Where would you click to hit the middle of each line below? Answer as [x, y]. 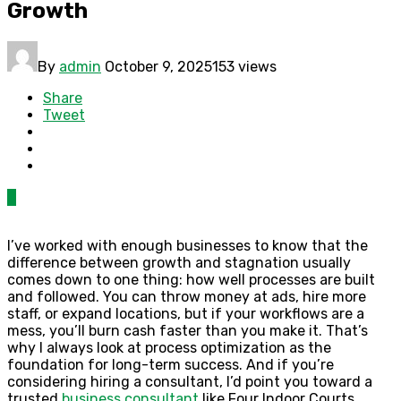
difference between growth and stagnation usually [179, 262]
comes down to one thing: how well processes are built [191, 279]
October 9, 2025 [158, 66]
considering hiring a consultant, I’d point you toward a [190, 381]
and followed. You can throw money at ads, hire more [187, 296]
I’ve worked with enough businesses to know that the [188, 245]
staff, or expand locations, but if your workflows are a [186, 313]
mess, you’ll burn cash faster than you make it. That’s [188, 330]
